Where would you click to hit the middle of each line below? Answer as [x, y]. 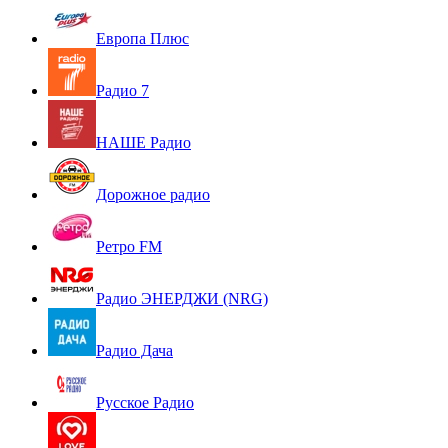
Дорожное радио [153, 195]
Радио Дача [134, 351]
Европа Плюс [142, 39]
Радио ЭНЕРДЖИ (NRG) [182, 299]
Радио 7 [122, 91]
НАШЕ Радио [143, 143]
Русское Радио [145, 403]
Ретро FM [129, 247]
